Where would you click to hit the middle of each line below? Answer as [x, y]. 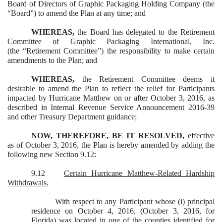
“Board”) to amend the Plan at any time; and [77, 13]
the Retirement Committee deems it [144, 79]
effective [199, 136]
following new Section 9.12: [52, 155]
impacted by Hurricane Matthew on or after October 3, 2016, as [111, 98]
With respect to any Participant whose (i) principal [135, 202]
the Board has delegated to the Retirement [144, 32]
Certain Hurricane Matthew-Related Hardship [139, 173]
